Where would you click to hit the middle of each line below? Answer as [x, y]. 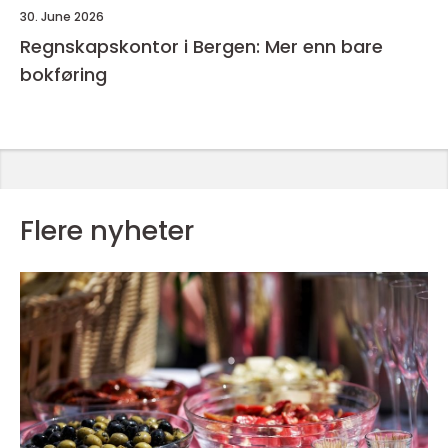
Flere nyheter [107, 231]
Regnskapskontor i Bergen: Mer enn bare [201, 47]
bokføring [63, 75]
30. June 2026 [62, 17]
